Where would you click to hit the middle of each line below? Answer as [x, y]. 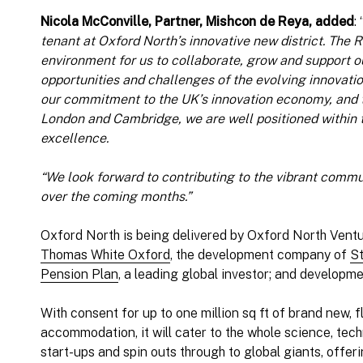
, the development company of [260, 255]
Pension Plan [79, 275]
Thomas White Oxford [105, 255]
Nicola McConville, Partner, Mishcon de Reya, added [197, 22]
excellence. [75, 139]
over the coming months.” [116, 197]
